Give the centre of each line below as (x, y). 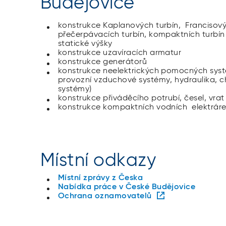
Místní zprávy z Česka (101, 178)
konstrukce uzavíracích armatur (120, 53)
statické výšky (87, 44)
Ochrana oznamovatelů (105, 196)
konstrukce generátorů (104, 62)
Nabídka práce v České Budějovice (127, 187)
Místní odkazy (98, 161)
